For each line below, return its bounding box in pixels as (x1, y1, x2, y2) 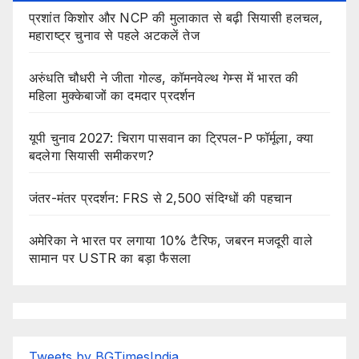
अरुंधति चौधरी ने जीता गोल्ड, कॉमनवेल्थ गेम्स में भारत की (29, 69, 299, 86)
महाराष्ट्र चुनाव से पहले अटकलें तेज (29, 26, 200, 43)
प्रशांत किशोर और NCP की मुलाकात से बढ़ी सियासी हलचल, (29, 9, 324, 26)
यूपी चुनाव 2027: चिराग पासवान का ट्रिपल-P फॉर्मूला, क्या (29, 129, 314, 146)
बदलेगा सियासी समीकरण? (29, 147, 154, 163)
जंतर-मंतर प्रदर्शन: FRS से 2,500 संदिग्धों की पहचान (29, 189, 292, 206)
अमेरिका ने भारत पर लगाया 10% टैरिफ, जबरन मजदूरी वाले (29, 232, 313, 248)
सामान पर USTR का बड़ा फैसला (29, 249, 191, 266)
